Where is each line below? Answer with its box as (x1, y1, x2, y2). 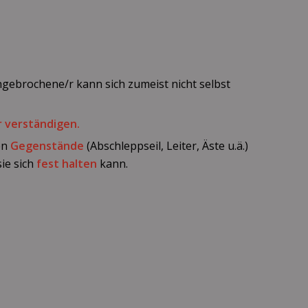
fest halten (36, 156, 98, 172)
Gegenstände (10, 138, 85, 154)
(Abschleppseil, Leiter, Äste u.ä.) (84, 138, 249, 154)
